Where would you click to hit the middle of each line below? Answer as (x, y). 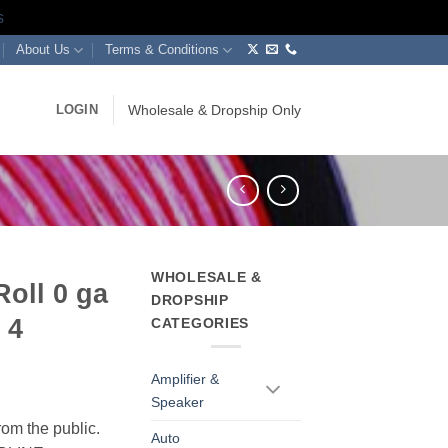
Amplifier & (185, 378)
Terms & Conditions (162, 49)
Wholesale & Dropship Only (214, 110)
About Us (42, 49)
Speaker (177, 401)
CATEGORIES (200, 323)
